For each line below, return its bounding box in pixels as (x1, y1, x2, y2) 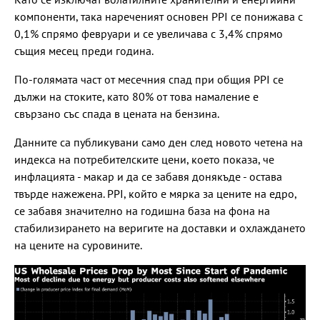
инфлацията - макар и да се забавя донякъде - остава (14, 169, 282, 184)
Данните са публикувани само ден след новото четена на (14, 134, 303, 149)
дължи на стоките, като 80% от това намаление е (14, 89, 259, 104)
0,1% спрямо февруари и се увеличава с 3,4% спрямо (14, 26, 283, 41)
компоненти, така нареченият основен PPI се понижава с (14, 9, 303, 24)
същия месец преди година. (14, 43, 154, 58)
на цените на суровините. (14, 237, 142, 252)
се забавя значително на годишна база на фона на (14, 203, 270, 218)
